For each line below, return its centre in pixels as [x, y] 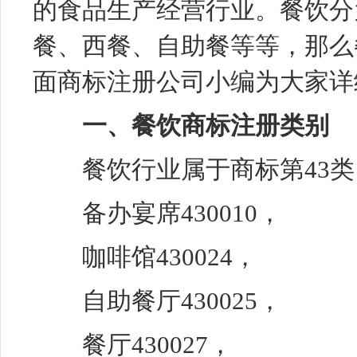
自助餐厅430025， [157, 301]
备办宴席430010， [157, 213]
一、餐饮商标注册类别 [206, 126]
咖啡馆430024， [145, 257]
